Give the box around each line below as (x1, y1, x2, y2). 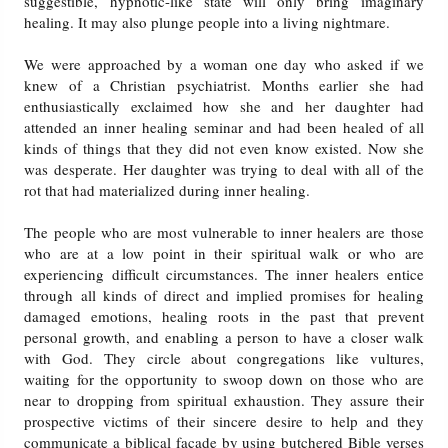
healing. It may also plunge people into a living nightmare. (24, 12, 391, 33)
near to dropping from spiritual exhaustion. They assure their (24, 390, 424, 411)
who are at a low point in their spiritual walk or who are (24, 243, 424, 264)
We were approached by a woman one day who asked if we (24, 54, 424, 75)
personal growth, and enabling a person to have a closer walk (24, 327, 424, 348)
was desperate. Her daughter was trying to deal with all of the (24, 159, 424, 180)
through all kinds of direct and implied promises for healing (24, 285, 424, 306)
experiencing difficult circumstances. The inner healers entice (24, 264, 424, 285)
